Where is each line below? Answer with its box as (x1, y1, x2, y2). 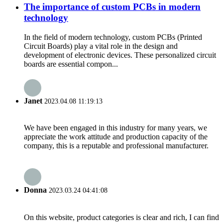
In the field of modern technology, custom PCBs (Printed (24, 32, 202, 41)
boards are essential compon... (24, 59, 118, 68)
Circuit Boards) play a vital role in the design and (24, 41, 178, 50)
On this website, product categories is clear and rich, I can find (24, 213, 219, 222)
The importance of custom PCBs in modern (24, 1, 201, 12)
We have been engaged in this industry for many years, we (24, 123, 207, 132)
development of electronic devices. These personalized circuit (24, 50, 216, 59)
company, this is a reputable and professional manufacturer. (24, 141, 209, 150)
